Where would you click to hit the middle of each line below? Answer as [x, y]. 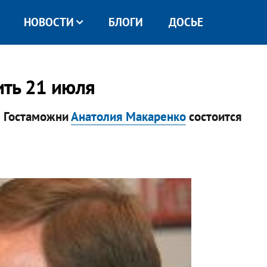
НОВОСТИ [49, 22]
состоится [214, 116]
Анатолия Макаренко [128, 116]
